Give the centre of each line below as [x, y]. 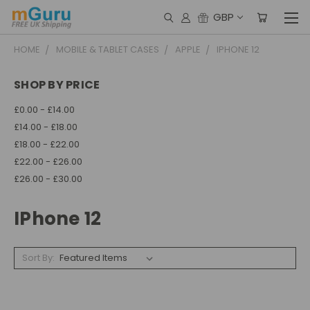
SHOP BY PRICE [57, 85]
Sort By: [38, 257]
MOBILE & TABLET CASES [108, 49]
